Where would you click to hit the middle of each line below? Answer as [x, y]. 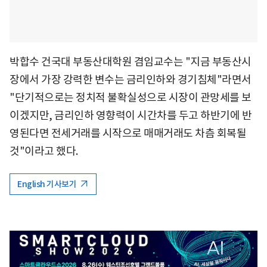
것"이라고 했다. [44, 151]
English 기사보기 [48, 184]
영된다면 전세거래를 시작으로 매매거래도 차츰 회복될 [128, 133]
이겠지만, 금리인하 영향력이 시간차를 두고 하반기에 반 [131, 115]
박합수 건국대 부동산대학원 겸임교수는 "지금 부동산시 [131, 61]
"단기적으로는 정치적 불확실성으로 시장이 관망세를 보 [131, 97]
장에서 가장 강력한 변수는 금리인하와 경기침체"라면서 [131, 79]
